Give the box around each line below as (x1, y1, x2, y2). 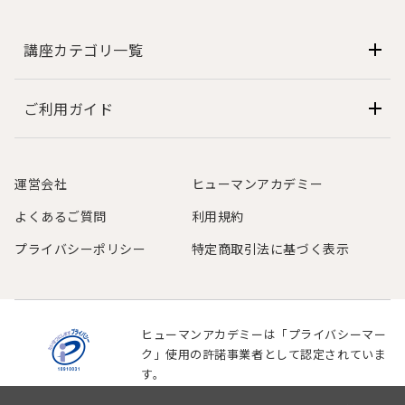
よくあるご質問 (14, 207, 107, 226)
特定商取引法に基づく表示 (191, 240, 350, 259)
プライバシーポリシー (14, 240, 146, 259)
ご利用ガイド (24, 98, 114, 120)
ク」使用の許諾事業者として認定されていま (141, 345, 387, 363)
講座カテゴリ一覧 (24, 39, 144, 61)
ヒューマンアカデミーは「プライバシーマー (141, 325, 387, 344)
